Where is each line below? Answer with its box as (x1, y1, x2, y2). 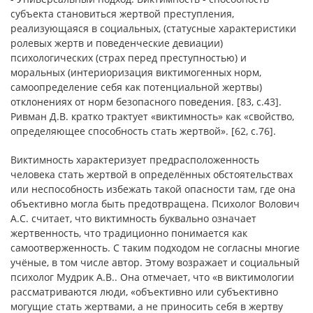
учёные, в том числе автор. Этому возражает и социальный (10, 256, 300, 269)
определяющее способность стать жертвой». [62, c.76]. (10, 124, 276, 138)
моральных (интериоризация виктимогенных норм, (10, 66, 261, 79)
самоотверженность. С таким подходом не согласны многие (10, 241, 300, 254)
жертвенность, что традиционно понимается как (10, 226, 247, 240)
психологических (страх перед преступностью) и (10, 51, 247, 64)
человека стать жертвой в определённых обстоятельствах (10, 168, 293, 181)
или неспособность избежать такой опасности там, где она (10, 182, 296, 196)
